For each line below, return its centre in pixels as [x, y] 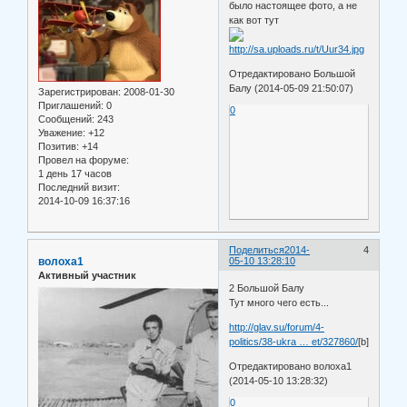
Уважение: [62, 133]
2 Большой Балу [267, 288]
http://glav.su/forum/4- [277, 327]
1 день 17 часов [75, 174]
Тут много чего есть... [279, 302]
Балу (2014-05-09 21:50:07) [292, 88]
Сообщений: [66, 119]
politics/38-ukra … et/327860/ [294, 341]
